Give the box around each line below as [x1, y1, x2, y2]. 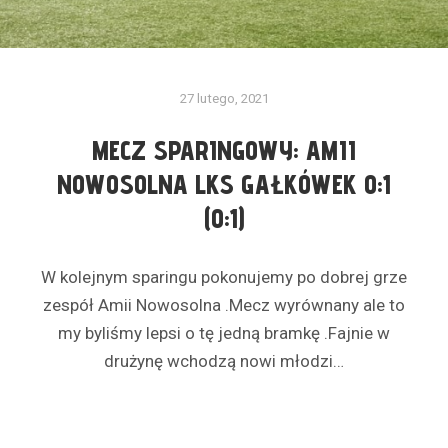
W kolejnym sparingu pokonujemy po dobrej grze [41, 266, 407, 287]
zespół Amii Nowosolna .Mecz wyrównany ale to [43, 294, 405, 315]
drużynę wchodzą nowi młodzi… [104, 350, 344, 371]
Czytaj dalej [182, 409, 266, 428]
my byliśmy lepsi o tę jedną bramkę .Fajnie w [58, 322, 390, 343]
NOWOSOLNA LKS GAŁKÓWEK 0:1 [57, 168, 391, 201]
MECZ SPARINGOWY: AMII [92, 134, 356, 167]
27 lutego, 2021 [179, 90, 269, 106]
